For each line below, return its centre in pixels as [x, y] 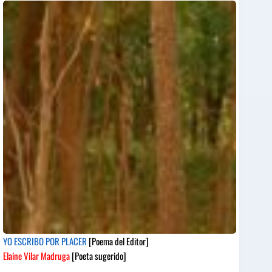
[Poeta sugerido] [98, 255]
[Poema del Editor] [119, 241]
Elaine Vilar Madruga [36, 255]
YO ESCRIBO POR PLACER [46, 241]
